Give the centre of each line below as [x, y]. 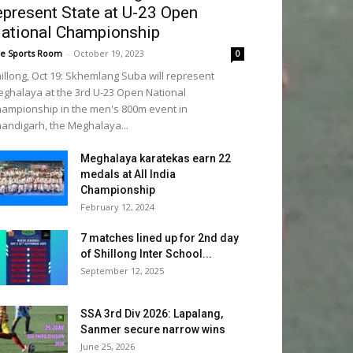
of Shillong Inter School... [146, 254]
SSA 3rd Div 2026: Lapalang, [152, 314]
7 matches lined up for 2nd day [160, 238]
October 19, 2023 [109, 53]
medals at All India [128, 174]
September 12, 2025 [122, 271]
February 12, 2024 [117, 207]
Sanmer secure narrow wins [153, 329]
